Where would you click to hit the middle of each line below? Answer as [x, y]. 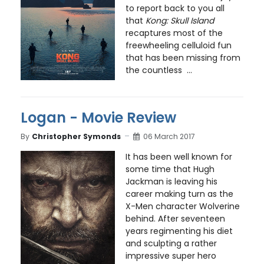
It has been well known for [179, 157]
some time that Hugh [170, 169]
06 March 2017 [169, 136]
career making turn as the [179, 194]
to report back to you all [175, 8]
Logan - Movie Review [98, 118]
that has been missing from [183, 58]
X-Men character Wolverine [182, 207]
